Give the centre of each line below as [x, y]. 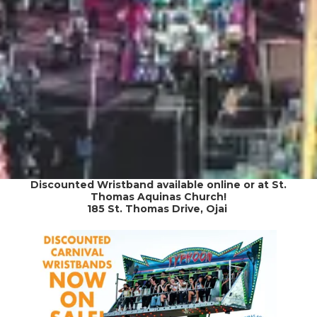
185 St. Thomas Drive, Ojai [158, 208]
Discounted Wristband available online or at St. [158, 184]
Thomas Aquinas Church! [158, 196]
